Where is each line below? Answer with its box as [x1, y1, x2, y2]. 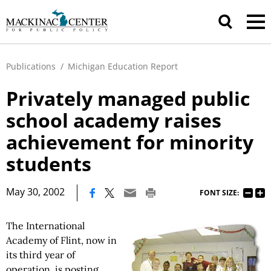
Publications [6, 60, 56, 72]
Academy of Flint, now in [6, 234, 117, 246]
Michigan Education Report [68, 60, 178, 72]
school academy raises [6, 107, 221, 133]
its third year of [6, 249, 75, 261]
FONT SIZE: [200, 187, 239, 198]
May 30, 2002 [6, 185, 65, 198]
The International [6, 220, 85, 232]
